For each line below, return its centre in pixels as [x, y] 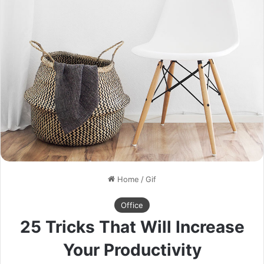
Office [132, 205]
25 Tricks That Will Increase [132, 227]
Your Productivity [132, 250]
